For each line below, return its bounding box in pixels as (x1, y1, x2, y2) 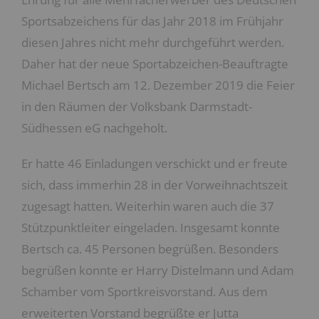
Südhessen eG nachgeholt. (21, 120, 167, 136)
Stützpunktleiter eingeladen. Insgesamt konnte (21, 219, 280, 236)
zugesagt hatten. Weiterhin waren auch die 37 (21, 198, 274, 214)
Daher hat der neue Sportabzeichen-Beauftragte (21, 56, 288, 72)
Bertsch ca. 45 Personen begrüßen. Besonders (21, 241, 281, 257)
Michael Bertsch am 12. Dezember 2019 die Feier (21, 77, 295, 93)
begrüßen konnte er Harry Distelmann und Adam (21, 262, 294, 278)
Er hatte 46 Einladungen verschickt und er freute (21, 155, 288, 172)
